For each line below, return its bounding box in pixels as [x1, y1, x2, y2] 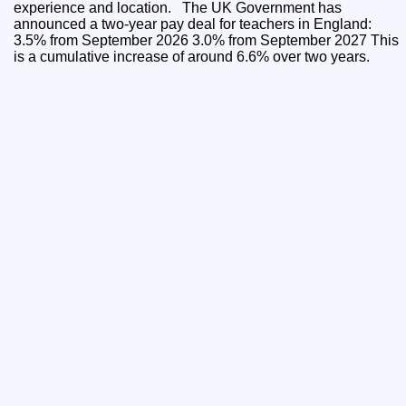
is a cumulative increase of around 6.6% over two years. [14, 49, 378, 65]
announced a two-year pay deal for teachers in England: [14, 16, 372, 33]
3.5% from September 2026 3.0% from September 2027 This [14, 33, 193, 49]
